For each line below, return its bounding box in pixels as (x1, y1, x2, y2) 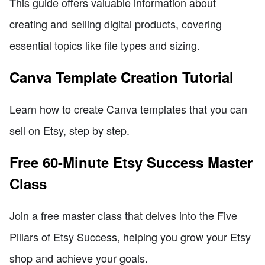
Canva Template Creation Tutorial (9, 67, 234, 88)
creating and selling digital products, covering (9, 16, 222, 32)
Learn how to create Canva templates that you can (9, 101, 247, 117)
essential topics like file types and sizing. (9, 37, 200, 53)
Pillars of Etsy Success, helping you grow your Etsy (9, 229, 251, 245)
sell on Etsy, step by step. (9, 122, 130, 138)
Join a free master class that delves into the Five (9, 208, 237, 224)
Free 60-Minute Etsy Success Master (9, 152, 253, 173)
